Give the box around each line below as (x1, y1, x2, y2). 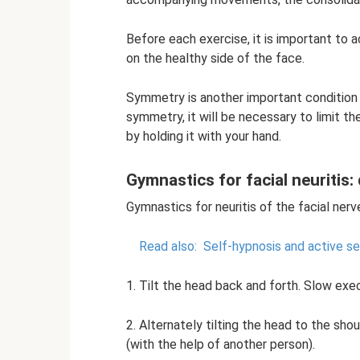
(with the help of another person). (126, 336, 315, 352)
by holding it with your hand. (126, 129, 281, 144)
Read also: (139, 238, 197, 254)
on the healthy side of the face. (126, 51, 305, 66)
